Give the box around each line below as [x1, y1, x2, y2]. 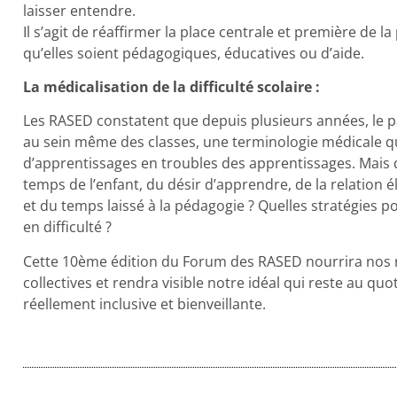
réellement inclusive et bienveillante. [22, 293, 266, 314]
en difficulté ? [22, 217, 112, 237]
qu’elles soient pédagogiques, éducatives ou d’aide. [22, 43, 364, 63]
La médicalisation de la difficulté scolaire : [22, 76, 320, 97]
